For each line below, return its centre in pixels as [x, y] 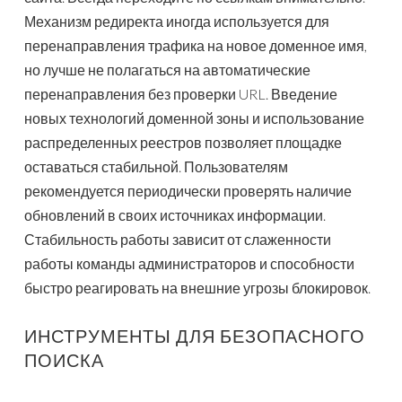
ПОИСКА [64, 360]
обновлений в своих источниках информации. [175, 215]
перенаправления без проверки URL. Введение [181, 94]
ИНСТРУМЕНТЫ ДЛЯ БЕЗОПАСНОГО [195, 336]
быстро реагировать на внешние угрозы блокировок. [197, 288]
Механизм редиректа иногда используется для [177, 22]
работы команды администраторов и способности [189, 264]
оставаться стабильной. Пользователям [156, 167]
